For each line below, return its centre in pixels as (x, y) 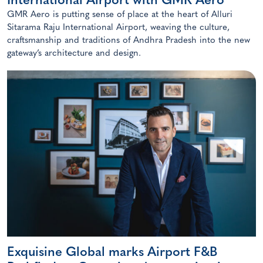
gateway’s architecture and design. (74, 54)
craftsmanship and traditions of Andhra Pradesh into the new (129, 41)
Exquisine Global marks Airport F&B (112, 252)
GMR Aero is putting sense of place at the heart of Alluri (120, 15)
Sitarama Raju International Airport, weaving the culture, (118, 28)
